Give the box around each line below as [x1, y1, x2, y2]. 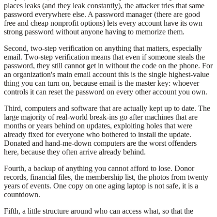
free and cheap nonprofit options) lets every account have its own [4, 19, 202, 28]
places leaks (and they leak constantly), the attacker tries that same [4, 1, 204, 10]
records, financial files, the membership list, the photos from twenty [4, 173, 208, 182]
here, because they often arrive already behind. [4, 148, 146, 156]
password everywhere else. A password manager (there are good [4, 10, 200, 19]
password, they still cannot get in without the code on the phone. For [4, 62, 213, 70]
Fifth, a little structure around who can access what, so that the [4, 207, 193, 216]
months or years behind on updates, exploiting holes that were [4, 122, 192, 130]
